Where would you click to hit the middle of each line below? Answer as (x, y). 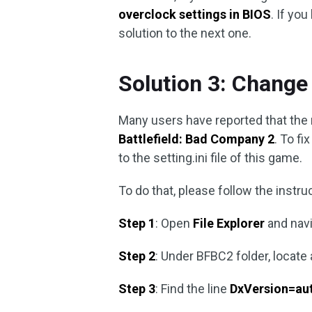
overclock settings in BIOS (195, 14)
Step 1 (137, 223)
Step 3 (137, 289)
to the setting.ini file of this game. (211, 158)
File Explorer (229, 223)
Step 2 (137, 256)
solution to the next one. (185, 33)
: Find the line (193, 289)
